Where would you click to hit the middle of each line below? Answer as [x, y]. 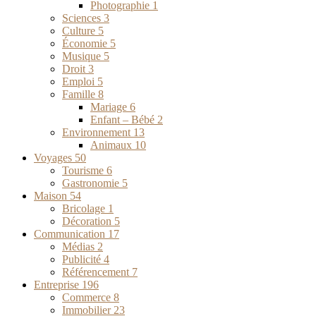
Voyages [54, 158]
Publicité [83, 260]
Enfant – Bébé [124, 120]
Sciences [83, 18]
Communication [71, 234]
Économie [86, 44]
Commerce [88, 298]
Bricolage [85, 209]
